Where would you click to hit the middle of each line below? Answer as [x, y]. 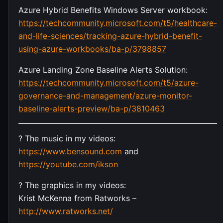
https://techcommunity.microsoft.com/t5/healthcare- [118, 23]
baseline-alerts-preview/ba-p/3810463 [92, 108]
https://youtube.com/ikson [68, 164]
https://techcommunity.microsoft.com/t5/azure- [109, 82]
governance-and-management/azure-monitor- [105, 95]
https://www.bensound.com [70, 151]
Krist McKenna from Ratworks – [77, 198]
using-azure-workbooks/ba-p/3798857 [92, 49]
